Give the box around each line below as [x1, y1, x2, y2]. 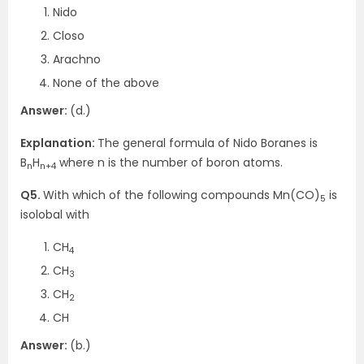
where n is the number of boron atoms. [56, 154, 283, 171]
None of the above [53, 75, 159, 91]
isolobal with [20, 206, 89, 223]
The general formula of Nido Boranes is [97, 135, 318, 151]
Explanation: [20, 135, 97, 151]
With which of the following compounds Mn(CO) [43, 187, 320, 203]
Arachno [53, 51, 101, 67]
